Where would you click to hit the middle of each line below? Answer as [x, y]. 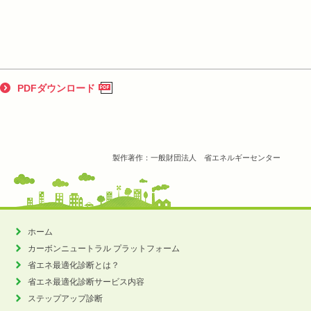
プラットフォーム [146, 249]
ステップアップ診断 [65, 299]
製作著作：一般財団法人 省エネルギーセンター [197, 158]
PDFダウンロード [56, 88]
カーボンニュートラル [70, 249]
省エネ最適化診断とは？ [73, 265]
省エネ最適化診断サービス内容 [86, 282]
